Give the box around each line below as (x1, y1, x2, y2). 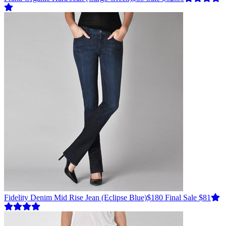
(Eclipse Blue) (99, 193, 147, 202)
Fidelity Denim (4, 193, 52, 202)
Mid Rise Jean (52, 193, 99, 202)
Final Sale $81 (165, 193, 211, 202)
